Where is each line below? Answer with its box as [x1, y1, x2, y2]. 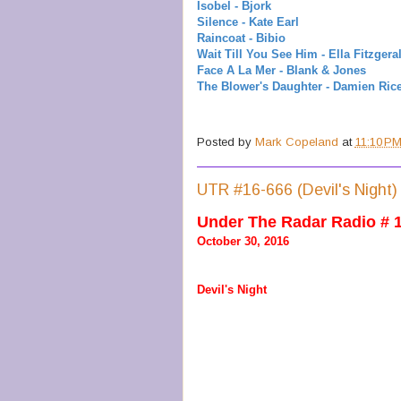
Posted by [196, 134, 255, 149]
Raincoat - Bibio [196, 30, 286, 45]
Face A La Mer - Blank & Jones [196, 63, 366, 77]
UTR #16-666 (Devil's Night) [196, 180, 397, 199]
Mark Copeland [254, 134, 338, 149]
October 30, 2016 [196, 234, 289, 248]
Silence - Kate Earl [196, 14, 299, 29]
